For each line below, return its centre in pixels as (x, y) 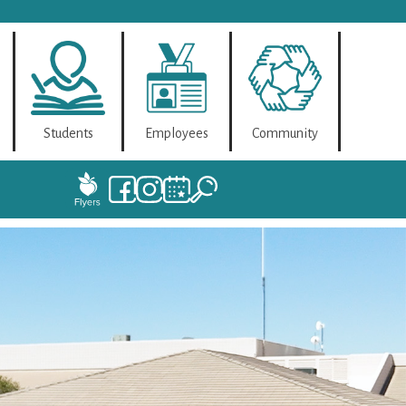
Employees (176, 133)
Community (285, 133)
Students (68, 133)
